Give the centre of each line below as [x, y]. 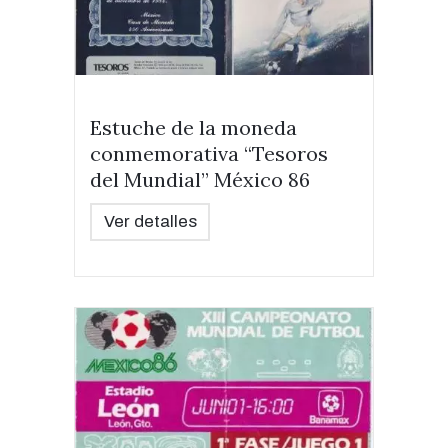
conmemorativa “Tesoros [209, 153]
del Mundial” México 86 [200, 179]
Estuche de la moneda [193, 127]
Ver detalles [150, 221]
